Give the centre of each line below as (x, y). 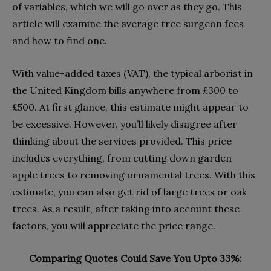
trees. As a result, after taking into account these (126, 208)
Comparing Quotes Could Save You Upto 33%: (135, 258)
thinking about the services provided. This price (122, 141)
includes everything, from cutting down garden (122, 158)
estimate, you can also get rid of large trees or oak (129, 191)
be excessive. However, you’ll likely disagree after (125, 124)
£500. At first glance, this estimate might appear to (130, 107)
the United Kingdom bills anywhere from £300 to (125, 90)
